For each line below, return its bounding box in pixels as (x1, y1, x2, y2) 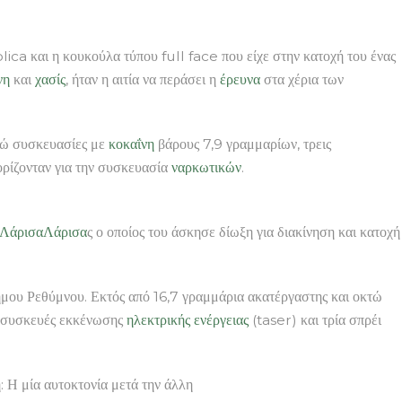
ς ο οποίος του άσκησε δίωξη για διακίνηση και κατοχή (87, 223, 400, 240)
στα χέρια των (260, 70, 344, 88)
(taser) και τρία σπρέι (249, 310, 381, 328)
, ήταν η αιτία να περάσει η (66, 70, 220, 88)
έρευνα (220, 70, 260, 88)
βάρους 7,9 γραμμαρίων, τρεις (154, 135, 331, 153)
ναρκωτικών (171, 158, 241, 176)
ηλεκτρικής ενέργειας (127, 310, 249, 328)
